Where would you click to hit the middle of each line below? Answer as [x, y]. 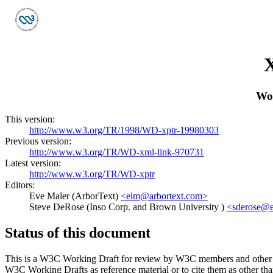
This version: [30, 119]
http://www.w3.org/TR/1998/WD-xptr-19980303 [124, 130]
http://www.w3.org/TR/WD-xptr [92, 174]
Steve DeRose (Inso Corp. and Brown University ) [128, 207]
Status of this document [78, 233]
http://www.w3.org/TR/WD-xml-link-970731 [117, 152]
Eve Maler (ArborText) [75, 196]
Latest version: [33, 163]
